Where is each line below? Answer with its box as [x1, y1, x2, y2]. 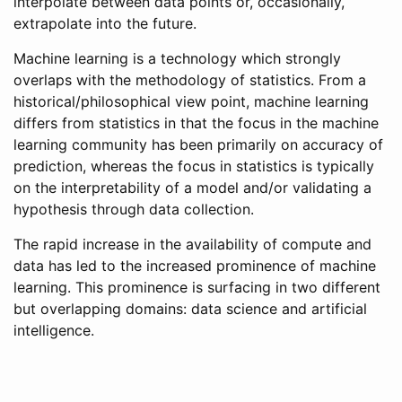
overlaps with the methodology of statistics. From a [13, 71, 366, 90]
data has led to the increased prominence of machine [13, 257, 376, 275]
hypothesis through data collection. [13, 200, 254, 219]
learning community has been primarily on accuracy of [13, 135, 383, 154]
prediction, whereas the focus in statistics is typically [13, 157, 374, 176]
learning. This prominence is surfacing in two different [13, 278, 380, 297]
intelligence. [13, 321, 94, 340]
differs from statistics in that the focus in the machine [13, 114, 379, 133]
